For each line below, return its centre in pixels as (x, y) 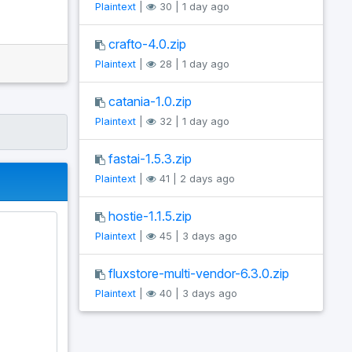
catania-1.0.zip (150, 101)
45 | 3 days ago (197, 236)
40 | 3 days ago (197, 293)
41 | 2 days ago (196, 179)
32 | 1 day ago (193, 121)
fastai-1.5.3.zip (150, 159)
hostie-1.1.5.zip (150, 216)
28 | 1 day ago (193, 64)
